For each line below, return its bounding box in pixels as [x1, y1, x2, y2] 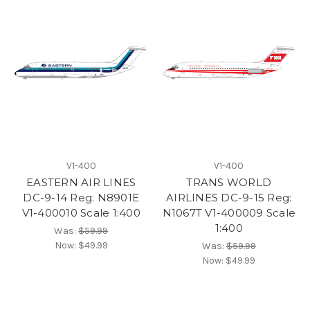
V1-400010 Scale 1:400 [21, 206, 140, 219]
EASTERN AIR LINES [26, 175, 136, 189]
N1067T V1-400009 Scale [162, 206, 295, 219]
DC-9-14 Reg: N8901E [23, 190, 140, 204]
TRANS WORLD [186, 175, 272, 189]
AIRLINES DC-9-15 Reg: [166, 190, 292, 204]
